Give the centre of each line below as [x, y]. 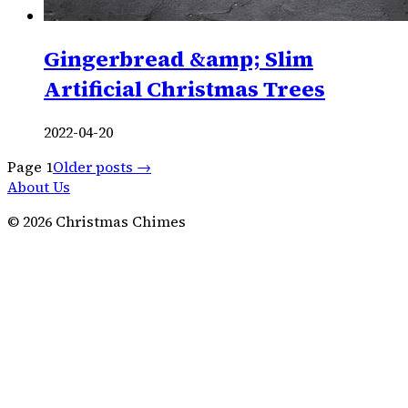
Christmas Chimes [121, 221]
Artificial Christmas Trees [184, 89]
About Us [39, 187]
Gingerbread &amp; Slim [178, 59]
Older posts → [102, 167]
